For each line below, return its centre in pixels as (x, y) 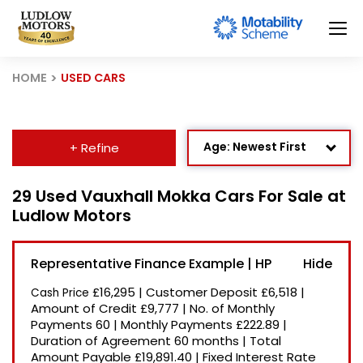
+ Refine (94, 147)
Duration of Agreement (102, 341)
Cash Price (62, 293)
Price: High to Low (256, 244)
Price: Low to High (256, 275)
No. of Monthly (232, 308)
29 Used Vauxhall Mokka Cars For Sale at (179, 196)
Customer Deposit (203, 292)
